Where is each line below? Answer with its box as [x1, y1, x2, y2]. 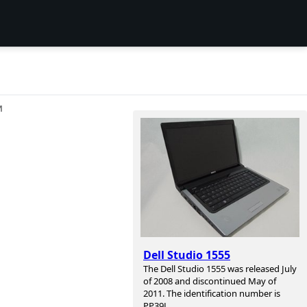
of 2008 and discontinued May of [143, 275, 276, 288]
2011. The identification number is [143, 287, 280, 300]
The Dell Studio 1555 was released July [143, 262, 297, 275]
